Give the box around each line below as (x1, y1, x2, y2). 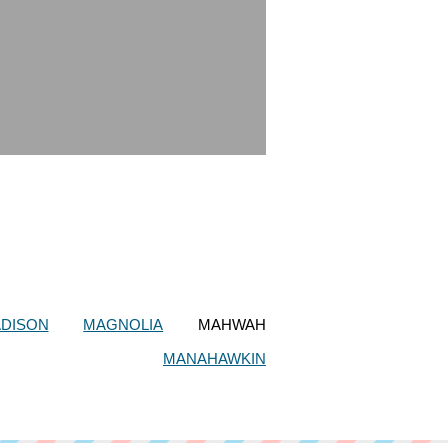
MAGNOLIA (83, 315, 164, 333)
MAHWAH (198, 315, 266, 333)
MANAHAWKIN (163, 349, 266, 367)
